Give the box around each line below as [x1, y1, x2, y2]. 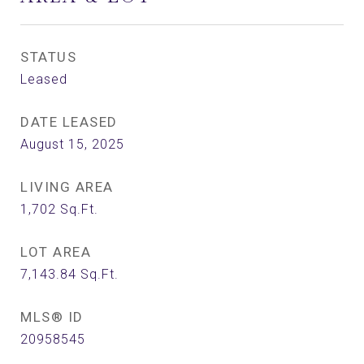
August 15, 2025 [20, 136, 124, 152]
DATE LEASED [20, 114, 118, 130]
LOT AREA [20, 244, 91, 260]
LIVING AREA [20, 179, 114, 195]
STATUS [20, 49, 76, 65]
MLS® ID [20, 309, 84, 325]
